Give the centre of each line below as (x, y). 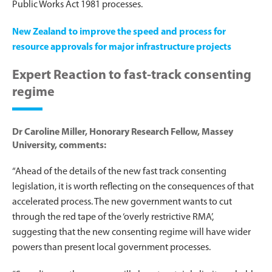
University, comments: (59, 145)
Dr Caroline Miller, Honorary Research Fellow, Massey (123, 132)
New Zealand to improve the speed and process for (119, 32)
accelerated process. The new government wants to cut (122, 202)
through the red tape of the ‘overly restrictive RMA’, (113, 217)
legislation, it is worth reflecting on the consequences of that (133, 187)
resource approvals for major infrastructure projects (122, 47)
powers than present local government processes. (111, 247)
